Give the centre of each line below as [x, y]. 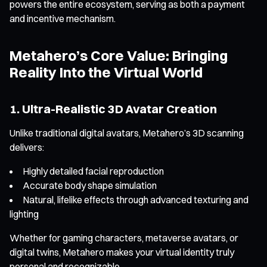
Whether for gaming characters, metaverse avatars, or [124, 237]
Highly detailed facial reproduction [93, 171]
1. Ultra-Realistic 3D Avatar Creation [113, 108]
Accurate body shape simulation [90, 185]
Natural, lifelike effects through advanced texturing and [136, 199]
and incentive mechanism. [63, 18]
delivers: [27, 147]
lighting [24, 214]
